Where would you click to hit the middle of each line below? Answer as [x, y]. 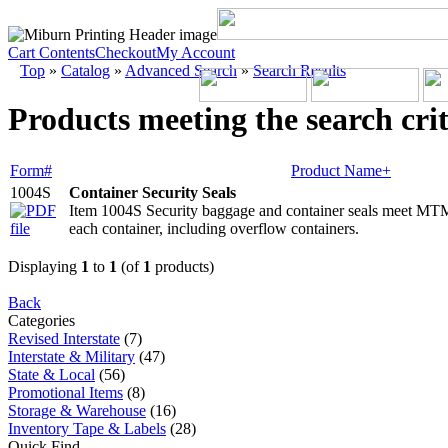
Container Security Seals [152, 192]
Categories [41, 320]
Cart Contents [51, 52]
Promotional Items [65, 392]
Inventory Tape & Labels [87, 428]
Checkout [125, 52]
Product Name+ [341, 170]
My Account [195, 52]
